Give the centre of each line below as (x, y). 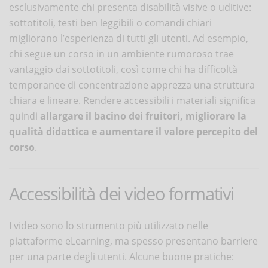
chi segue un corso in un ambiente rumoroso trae (121, 54)
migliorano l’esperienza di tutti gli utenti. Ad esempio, (129, 38)
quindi (25, 116)
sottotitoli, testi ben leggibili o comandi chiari (110, 22)
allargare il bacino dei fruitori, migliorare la (143, 116)
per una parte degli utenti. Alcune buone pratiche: (121, 256)
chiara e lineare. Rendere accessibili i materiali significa (132, 100)
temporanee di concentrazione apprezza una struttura (132, 85)
